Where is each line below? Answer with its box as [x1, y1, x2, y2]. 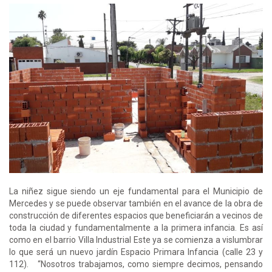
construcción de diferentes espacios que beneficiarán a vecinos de [9, 210, 263, 220]
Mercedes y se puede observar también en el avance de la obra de [9, 198, 263, 208]
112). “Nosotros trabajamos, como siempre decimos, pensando [9, 259, 263, 269]
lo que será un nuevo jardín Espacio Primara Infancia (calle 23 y [9, 246, 263, 257]
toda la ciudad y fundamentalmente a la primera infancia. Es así [9, 222, 263, 233]
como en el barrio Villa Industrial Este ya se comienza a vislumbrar [9, 234, 263, 245]
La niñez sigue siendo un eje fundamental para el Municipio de [9, 186, 263, 196]
